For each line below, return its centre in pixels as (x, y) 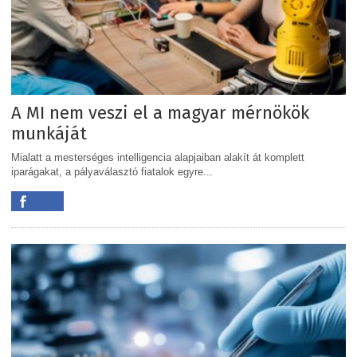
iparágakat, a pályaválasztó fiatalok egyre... (112, 171)
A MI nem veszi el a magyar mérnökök (160, 112)
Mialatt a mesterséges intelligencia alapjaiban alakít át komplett (158, 157)
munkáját (49, 133)
